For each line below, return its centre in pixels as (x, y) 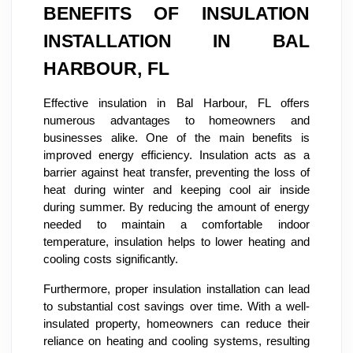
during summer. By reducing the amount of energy (176, 208)
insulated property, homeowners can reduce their (176, 324)
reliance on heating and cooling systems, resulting (176, 342)
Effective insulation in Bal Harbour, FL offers (176, 104)
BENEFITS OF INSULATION (176, 14)
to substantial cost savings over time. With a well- (176, 307)
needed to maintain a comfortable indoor (176, 225)
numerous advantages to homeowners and (176, 121)
